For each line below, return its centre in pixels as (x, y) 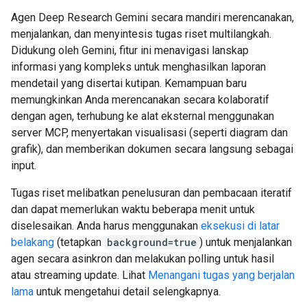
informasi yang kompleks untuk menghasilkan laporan (138, 67)
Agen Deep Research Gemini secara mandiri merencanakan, (152, 17)
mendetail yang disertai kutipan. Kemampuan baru (129, 83)
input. (24, 165)
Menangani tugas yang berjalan (221, 275)
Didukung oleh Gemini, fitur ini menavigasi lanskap (130, 50)
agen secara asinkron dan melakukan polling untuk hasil (143, 259)
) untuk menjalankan (246, 242)
